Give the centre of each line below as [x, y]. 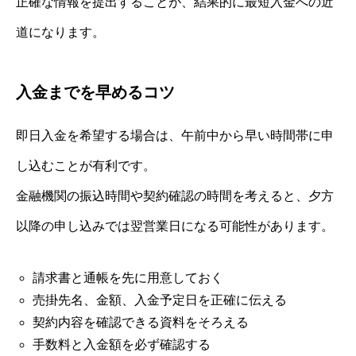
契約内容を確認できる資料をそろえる [140, 322]
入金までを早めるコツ [95, 92]
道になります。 [60, 32]
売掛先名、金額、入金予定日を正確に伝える [159, 300]
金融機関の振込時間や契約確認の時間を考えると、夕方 [175, 195]
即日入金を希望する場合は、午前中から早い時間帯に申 [175, 135]
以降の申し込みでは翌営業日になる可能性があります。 [175, 226]
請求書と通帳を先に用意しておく [128, 277]
